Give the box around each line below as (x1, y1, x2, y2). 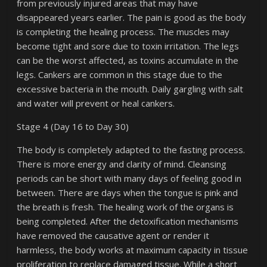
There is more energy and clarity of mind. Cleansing (17, 158, 227, 170)
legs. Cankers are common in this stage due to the (17, 69, 223, 80)
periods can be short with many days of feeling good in (17, 172, 242, 184)
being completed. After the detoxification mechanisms (17, 215, 239, 227)
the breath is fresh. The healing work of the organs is (17, 201, 234, 213)
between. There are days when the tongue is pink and (17, 187, 238, 198)
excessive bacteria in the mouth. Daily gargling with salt (17, 83, 244, 95)
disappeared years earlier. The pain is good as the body (17, 11, 247, 23)
